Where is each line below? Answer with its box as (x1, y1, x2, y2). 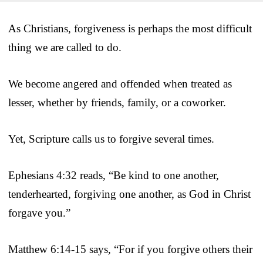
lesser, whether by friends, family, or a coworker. (8, 96, 226, 109)
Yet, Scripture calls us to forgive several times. (8, 133, 214, 146)
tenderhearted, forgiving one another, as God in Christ (8, 188, 251, 201)
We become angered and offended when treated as (8, 77, 232, 90)
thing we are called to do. (8, 41, 122, 54)
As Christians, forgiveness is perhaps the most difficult (8, 22, 252, 35)
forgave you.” (8, 207, 70, 220)
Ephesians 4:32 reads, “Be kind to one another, (8, 169, 219, 182)
